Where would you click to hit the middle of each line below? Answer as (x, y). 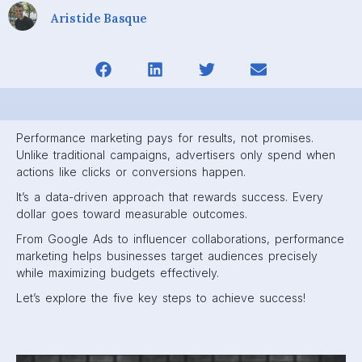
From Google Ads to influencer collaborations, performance (180, 239)
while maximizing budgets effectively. (118, 273)
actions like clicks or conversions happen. (131, 172)
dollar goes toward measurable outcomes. (132, 214)
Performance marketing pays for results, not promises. (165, 138)
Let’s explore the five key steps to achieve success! (161, 298)
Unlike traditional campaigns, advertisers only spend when (176, 155)
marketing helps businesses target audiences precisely (167, 256)
